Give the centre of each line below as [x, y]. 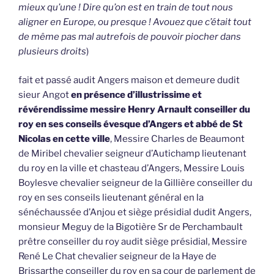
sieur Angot [44, 94]
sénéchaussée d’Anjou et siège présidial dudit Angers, [135, 212]
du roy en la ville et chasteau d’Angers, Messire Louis [131, 168]
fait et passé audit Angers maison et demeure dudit [129, 80]
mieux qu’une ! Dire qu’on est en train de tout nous [126, 8]
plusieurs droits [52, 52]
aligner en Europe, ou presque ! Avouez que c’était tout [135, 22]
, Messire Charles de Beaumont [177, 139]
